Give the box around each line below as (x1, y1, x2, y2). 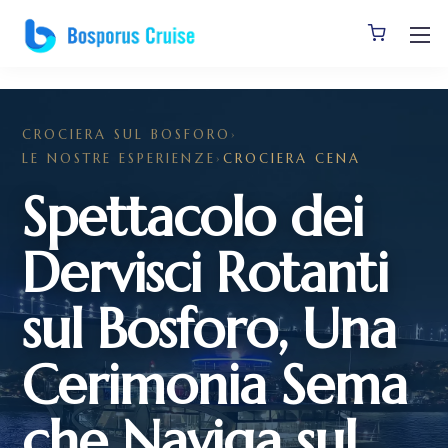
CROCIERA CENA (223, 150, 361, 167)
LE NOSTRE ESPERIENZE (22, 150, 216, 167)
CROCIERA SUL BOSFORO (22, 126, 231, 143)
